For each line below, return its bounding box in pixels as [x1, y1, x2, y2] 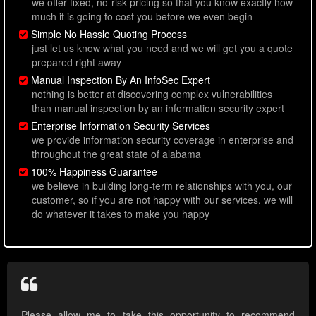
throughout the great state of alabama [32, 147, 201, 162]
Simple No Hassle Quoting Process [31, 27, 187, 42]
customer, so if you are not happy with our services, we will [32, 193, 293, 207]
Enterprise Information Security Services [31, 119, 210, 133]
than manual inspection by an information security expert [32, 101, 284, 116]
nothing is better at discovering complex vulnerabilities [32, 87, 272, 102]
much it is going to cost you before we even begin [32, 9, 253, 24]
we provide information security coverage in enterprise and [32, 133, 293, 147]
